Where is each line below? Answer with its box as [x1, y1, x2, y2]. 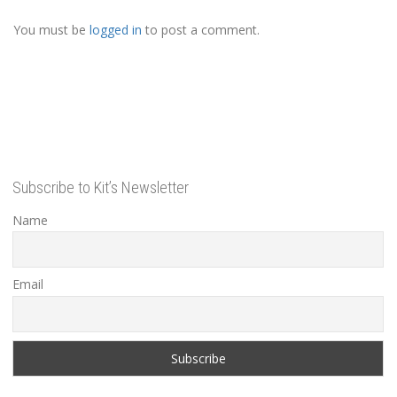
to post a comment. [142, 20, 260, 38]
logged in [90, 20, 142, 38]
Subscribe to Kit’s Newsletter [12, 177, 189, 197]
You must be [13, 20, 90, 38]
